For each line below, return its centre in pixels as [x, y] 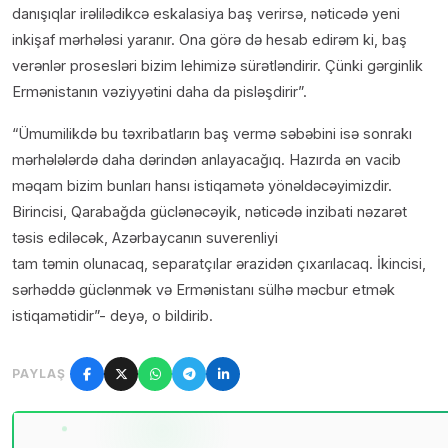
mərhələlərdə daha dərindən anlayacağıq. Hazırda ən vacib [206, 160]
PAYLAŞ [39, 374]
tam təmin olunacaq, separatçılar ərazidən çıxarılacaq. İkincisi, [219, 264]
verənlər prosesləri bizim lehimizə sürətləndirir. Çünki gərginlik [217, 66]
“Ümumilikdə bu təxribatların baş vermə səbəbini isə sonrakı [212, 134]
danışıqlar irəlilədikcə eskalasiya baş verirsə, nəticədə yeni [206, 14]
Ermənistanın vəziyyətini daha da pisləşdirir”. [159, 92]
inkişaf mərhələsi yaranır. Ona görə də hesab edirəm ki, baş [209, 40]
